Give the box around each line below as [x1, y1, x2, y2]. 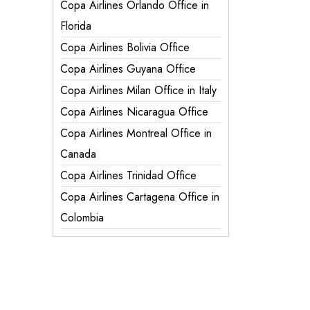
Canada [60, 146, 96, 162]
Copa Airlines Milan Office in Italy [60, 82, 217, 98]
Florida [60, 18, 91, 34]
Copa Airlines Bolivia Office [60, 39, 190, 55]
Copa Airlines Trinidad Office [60, 167, 197, 183]
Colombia [60, 210, 104, 226]
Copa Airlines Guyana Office [60, 61, 196, 77]
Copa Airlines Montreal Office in [60, 125, 212, 141]
